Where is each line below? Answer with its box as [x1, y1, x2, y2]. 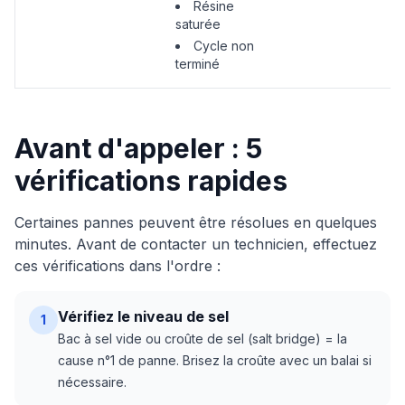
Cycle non [193, 38, 254, 53]
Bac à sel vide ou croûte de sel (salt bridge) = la [58, 331, 347, 346]
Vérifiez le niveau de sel [58, 307, 229, 325]
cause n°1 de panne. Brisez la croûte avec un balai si [58, 353, 372, 368]
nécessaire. [58, 374, 127, 390]
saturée [175, 16, 221, 32]
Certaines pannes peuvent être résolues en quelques [14, 213, 377, 231]
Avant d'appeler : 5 [14, 132, 262, 165]
